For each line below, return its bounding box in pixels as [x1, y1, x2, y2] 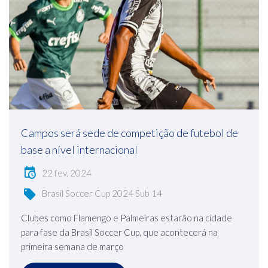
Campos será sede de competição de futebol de [21, 126, 238, 140]
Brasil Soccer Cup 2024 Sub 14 [42, 187, 162, 199]
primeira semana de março [21, 241, 124, 252]
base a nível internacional [21, 143, 138, 157]
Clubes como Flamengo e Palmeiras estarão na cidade [21, 212, 232, 224]
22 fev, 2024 [42, 167, 92, 178]
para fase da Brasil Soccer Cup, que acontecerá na [21, 227, 218, 238]
